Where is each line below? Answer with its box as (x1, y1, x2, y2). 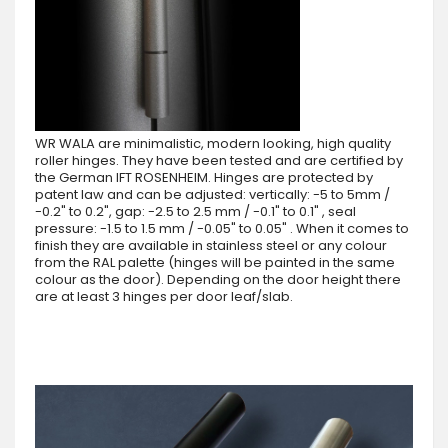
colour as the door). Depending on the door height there (35, 269, 401, 289)
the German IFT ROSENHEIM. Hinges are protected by (35, 167, 373, 187)
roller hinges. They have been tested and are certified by (35, 150, 403, 170)
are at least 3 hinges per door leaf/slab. (35, 286, 293, 306)
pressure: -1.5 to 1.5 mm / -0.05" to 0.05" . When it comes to (35, 218, 409, 238)
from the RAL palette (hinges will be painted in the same (35, 252, 395, 272)
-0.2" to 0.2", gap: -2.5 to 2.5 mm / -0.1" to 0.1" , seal (35, 201, 356, 221)
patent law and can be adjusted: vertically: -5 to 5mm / (35, 184, 390, 204)
